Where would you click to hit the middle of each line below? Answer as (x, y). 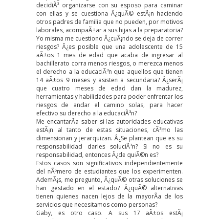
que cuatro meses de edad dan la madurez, (109, 88)
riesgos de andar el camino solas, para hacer (109, 105)
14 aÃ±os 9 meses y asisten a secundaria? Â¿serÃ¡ (109, 80)
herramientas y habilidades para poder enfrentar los (109, 96)
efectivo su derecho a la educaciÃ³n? (87, 113)
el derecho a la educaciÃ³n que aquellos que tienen (109, 71)
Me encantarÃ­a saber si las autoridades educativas (109, 121)
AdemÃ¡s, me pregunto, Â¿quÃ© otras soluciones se (109, 179)
